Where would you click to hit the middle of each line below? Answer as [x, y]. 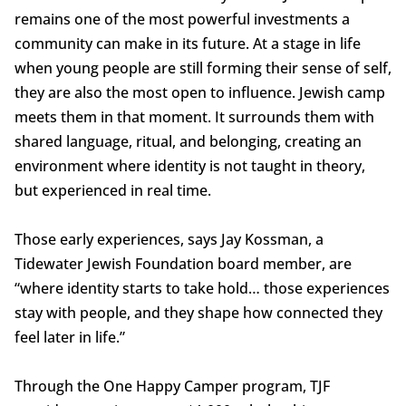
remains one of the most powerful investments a [182, 19]
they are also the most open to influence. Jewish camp [199, 93]
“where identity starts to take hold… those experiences [202, 289]
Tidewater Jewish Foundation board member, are [183, 264]
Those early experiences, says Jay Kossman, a [169, 240]
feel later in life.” [69, 338]
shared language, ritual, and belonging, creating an [188, 142]
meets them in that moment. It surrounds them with [194, 117]
